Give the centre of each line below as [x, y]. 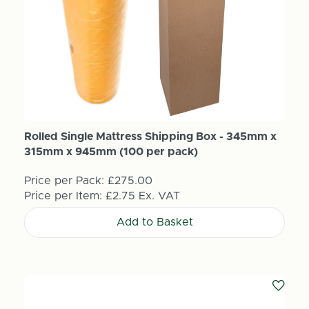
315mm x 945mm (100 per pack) [111, 151]
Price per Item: [64, 196]
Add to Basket [154, 222]
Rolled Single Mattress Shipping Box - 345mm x [150, 136]
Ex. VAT [159, 196]
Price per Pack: [64, 180]
